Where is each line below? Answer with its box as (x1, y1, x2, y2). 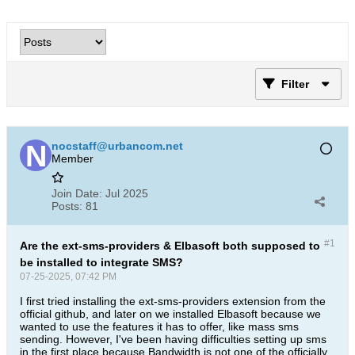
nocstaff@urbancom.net (52, 139, 183, 152)
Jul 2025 (105, 187, 148, 200)
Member (52, 152, 94, 165)
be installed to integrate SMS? (20, 256, 183, 269)
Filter (281, 78, 309, 90)
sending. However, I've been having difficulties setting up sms (20, 333, 326, 345)
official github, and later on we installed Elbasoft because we (20, 307, 321, 320)
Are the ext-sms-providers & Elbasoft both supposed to (20, 239, 320, 252)
